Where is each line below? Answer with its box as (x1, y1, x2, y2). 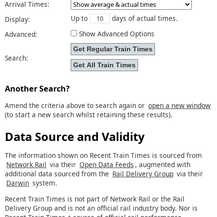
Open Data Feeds (79, 160, 134, 170)
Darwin (6, 178, 29, 188)
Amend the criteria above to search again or (5, 100, 147, 110)
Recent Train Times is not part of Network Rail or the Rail (5, 194, 185, 203)
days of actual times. (110, 13, 178, 23)
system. (31, 178, 57, 188)
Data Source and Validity (5, 128, 145, 144)
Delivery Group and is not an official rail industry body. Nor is (5, 203, 198, 213)
